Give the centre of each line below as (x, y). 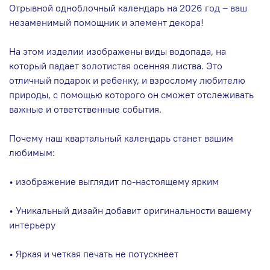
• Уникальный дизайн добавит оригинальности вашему (130, 210)
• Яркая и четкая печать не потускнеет (94, 253)
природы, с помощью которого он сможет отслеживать (131, 94)
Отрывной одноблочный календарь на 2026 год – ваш (128, 8)
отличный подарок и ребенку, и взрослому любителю (127, 80)
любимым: (32, 152)
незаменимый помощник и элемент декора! (106, 22)
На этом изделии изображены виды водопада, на (118, 51)
